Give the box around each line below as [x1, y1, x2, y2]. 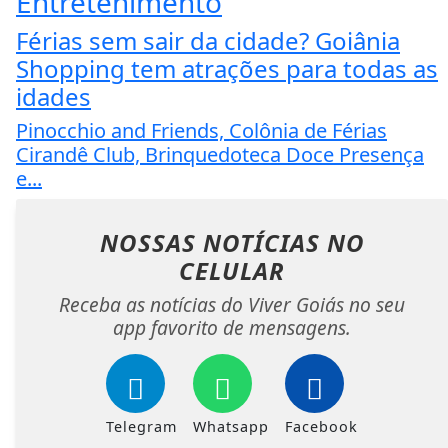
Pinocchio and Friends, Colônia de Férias [16, 116, 387, 144]
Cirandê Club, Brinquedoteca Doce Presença [16, 140, 424, 168]
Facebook [285, 416, 358, 436]
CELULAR [179, 253, 285, 287]
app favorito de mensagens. [113, 313, 351, 341]
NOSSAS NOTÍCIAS [99, 225, 327, 259]
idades [16, 79, 91, 113]
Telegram [106, 416, 177, 436]
